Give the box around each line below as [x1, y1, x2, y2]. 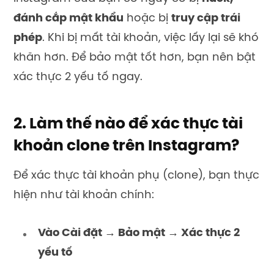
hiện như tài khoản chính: [13, 190, 154, 202]
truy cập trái [171, 12, 240, 24]
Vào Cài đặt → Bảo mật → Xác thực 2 [38, 227, 240, 239]
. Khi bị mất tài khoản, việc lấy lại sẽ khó [42, 32, 259, 44]
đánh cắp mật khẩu [13, 12, 124, 24]
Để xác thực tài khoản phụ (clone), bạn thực [13, 170, 259, 182]
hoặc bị [124, 12, 171, 24]
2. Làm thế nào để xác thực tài [13, 116, 243, 133]
